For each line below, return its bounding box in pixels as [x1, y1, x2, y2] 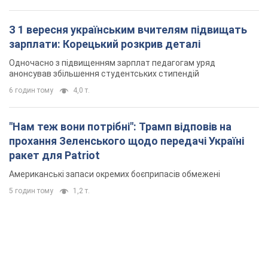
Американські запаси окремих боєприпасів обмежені [9, 169, 220, 179]
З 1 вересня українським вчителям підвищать [9, 23, 247, 36]
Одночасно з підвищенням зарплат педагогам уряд [9, 58, 215, 68]
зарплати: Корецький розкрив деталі [9, 38, 200, 51]
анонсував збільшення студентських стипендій [9, 69, 199, 79]
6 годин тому [9, 86, 53, 95]
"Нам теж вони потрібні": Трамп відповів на [9, 120, 232, 133]
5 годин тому [9, 187, 53, 196]
